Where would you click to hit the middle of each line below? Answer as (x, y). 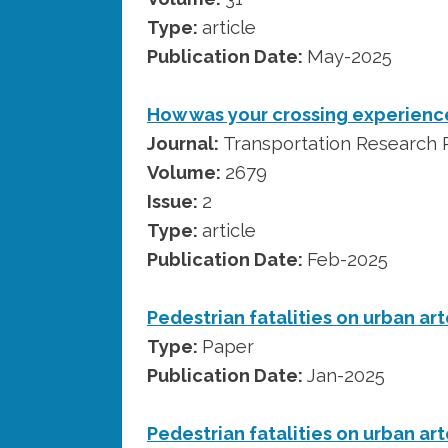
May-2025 (349, 56)
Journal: (185, 143)
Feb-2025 (347, 259)
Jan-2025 (346, 375)
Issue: (174, 201)
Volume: (186, 172)
